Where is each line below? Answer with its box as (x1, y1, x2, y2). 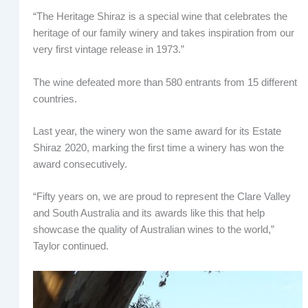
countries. (32, 93, 77, 104)
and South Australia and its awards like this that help (32, 208, 265, 219)
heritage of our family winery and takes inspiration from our (32, 27, 294, 39)
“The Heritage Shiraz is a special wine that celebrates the (32, 11, 287, 23)
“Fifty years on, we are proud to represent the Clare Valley (32, 191, 291, 203)
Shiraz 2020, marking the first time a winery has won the (32, 142, 284, 154)
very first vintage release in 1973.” (32, 44, 184, 56)
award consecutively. (32, 159, 127, 170)
